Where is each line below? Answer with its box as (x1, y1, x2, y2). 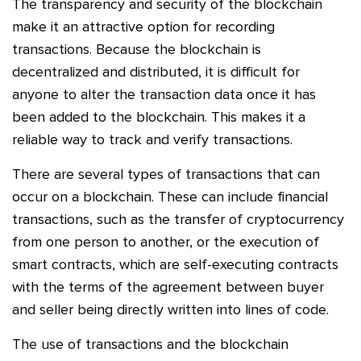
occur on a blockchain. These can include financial (12, 187, 328, 205)
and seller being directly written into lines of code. (12, 300, 329, 318)
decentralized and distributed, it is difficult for (12, 62, 300, 81)
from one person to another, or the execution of (12, 232, 319, 251)
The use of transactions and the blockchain (12, 334, 288, 353)
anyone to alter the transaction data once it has (12, 85, 316, 103)
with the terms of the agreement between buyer (12, 277, 324, 296)
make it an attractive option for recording (12, 17, 275, 35)
